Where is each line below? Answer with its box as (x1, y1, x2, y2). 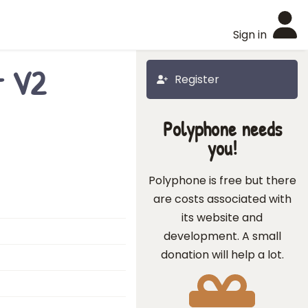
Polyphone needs (162, 115, 282, 142)
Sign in (233, 27, 267, 43)
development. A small (163, 228, 281, 244)
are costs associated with (153, 191, 291, 207)
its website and (181, 210, 263, 225)
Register (175, 71, 219, 87)
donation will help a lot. (160, 247, 284, 263)
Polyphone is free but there (148, 173, 296, 188)
